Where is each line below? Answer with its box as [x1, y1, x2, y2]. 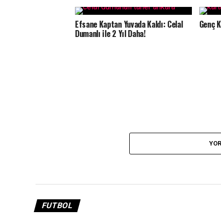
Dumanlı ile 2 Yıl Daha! [75, 28, 146, 39]
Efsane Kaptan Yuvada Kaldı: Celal [75, 18, 183, 30]
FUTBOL [40, 201, 74, 210]
